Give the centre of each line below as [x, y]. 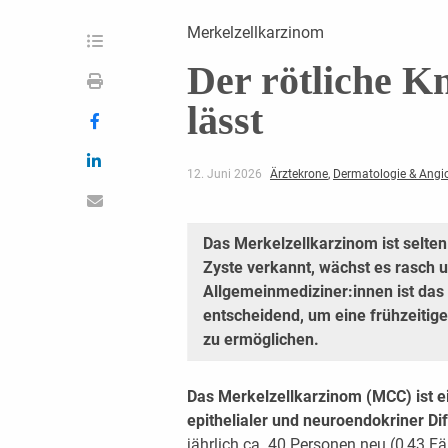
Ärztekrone [298, 173]
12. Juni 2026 [225, 173]
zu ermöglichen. [260, 339]
